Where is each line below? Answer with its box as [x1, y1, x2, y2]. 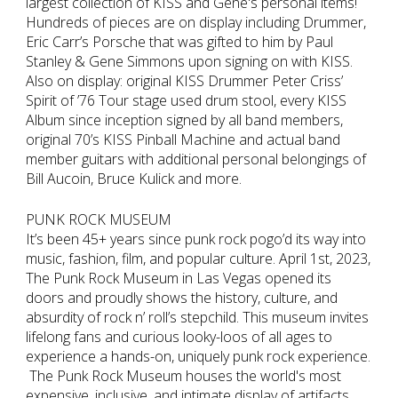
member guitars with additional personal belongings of [26, 149, 366, 170]
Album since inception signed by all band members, [26, 110, 343, 131]
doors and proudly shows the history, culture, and [26, 288, 338, 308]
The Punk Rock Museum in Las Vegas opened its [26, 268, 331, 289]
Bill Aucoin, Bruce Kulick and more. [26, 169, 242, 189]
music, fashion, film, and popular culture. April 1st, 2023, [26, 249, 370, 269]
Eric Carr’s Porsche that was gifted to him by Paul [26, 32, 333, 52]
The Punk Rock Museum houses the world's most [26, 366, 341, 386]
